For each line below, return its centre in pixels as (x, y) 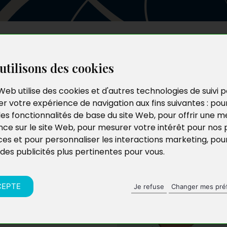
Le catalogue (120, 50)
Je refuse (149, 186)
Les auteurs (68, 50)
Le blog (163, 50)
